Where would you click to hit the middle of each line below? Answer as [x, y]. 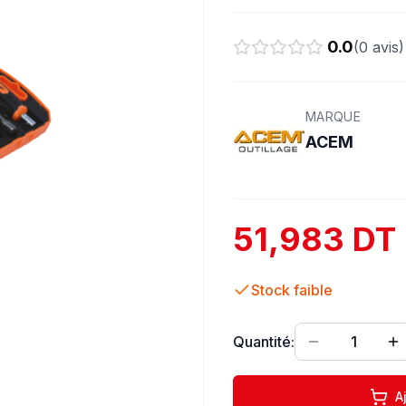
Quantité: [264, 342]
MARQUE [333, 116]
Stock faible [292, 290]
